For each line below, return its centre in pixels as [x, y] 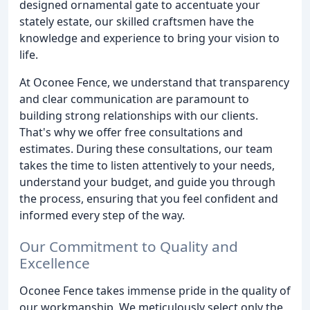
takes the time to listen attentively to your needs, [147, 165]
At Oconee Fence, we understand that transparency [154, 82]
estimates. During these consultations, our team [146, 149]
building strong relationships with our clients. [139, 116]
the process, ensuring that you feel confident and [149, 199]
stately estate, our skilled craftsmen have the [137, 21]
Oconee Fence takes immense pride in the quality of [155, 290]
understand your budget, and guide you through [147, 182]
